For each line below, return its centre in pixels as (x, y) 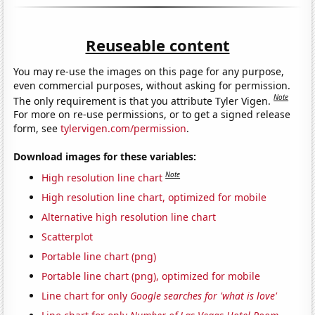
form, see (37, 129)
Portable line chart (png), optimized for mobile (151, 276)
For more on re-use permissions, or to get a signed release (152, 115)
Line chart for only (86, 295)
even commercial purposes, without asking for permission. (152, 85)
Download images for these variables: (105, 157)
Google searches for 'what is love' (204, 295)
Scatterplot (67, 236)
